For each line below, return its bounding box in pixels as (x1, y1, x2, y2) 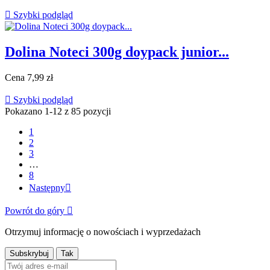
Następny (29, 183, 65, 193)
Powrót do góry (5, 206, 67, 216)
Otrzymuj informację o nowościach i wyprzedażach (5, 227, 201, 237)
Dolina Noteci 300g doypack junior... (5, 44, 229, 60)
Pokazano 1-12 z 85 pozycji (5, 106, 111, 116)
